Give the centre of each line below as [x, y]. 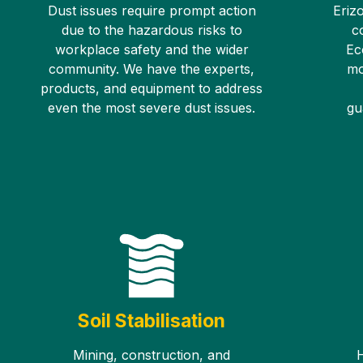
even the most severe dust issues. [152, 108]
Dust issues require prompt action [152, 11]
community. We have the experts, [152, 69]
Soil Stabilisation [152, 320]
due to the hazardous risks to [152, 30]
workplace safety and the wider [152, 50]
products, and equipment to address [152, 89]
